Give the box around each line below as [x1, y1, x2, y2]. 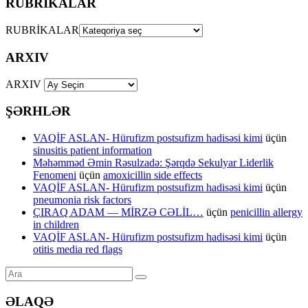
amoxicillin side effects [103, 169, 202, 181]
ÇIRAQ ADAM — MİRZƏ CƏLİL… [33, 206, 203, 218]
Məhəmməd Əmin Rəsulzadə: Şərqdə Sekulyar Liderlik [33, 157, 274, 168]
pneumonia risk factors [33, 194, 131, 206]
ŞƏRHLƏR [5, 104, 71, 119]
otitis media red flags [33, 243, 122, 255]
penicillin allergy [230, 206, 302, 218]
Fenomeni [33, 169, 76, 181]
